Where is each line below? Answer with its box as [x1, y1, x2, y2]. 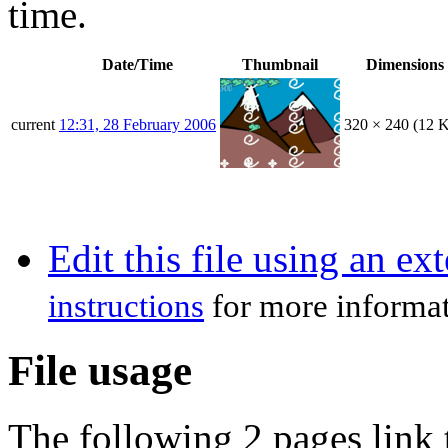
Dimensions [366, 55, 444, 73]
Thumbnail [242, 55, 318, 73]
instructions [48, 287, 204, 324]
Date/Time [102, 55, 173, 73]
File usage [8, 346, 192, 394]
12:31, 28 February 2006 [59, 115, 216, 133]
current [11, 115, 55, 133]
